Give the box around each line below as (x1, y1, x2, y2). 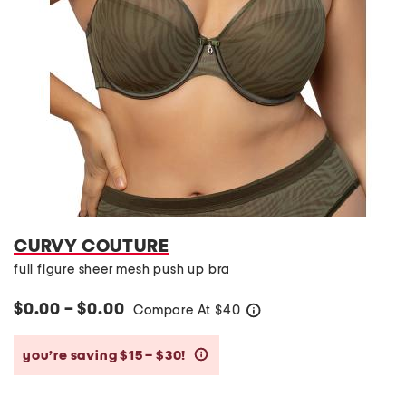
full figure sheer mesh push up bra (14, 263, 231, 276)
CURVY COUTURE (14, 237, 169, 256)
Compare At (133, 304, 216, 317)
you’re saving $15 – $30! (23, 348, 188, 362)
